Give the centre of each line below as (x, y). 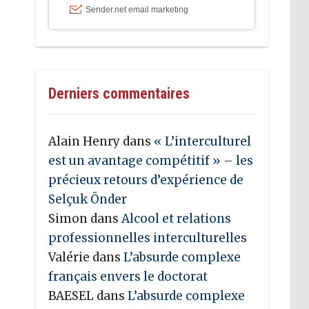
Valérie (69, 257)
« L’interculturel (203, 141)
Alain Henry (84, 141)
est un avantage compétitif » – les (151, 160)
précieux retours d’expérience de (146, 180)
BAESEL (71, 296)
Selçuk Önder (88, 199)
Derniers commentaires (119, 93)
